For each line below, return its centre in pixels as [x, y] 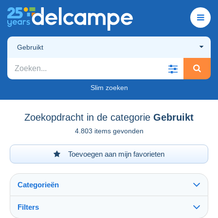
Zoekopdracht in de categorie [87, 117]
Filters [28, 207]
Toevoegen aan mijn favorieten [115, 154]
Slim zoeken [109, 87]
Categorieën [38, 184]
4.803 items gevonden [109, 131]
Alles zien [36, 213]
